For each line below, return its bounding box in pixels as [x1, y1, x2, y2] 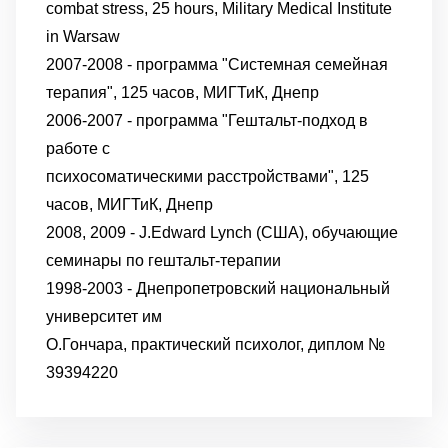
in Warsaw [46, 28, 120, 45]
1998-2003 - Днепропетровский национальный [46, 280, 390, 297]
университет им [46, 308, 162, 325]
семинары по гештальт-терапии [46, 252, 281, 269]
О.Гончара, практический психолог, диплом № [46, 336, 385, 353]
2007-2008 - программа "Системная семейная [46, 56, 388, 73]
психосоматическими [46, 168, 203, 185]
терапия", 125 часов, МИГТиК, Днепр [46, 84, 319, 101]
